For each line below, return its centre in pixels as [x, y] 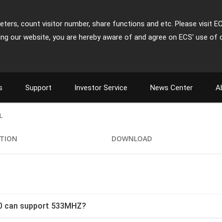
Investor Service [101, 88]
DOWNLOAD [132, 139]
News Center [171, 88]
